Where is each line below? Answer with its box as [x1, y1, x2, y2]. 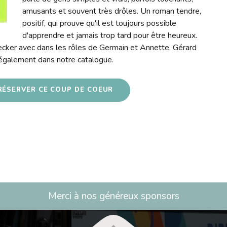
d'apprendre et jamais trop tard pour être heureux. [22, 29, 198, 41]
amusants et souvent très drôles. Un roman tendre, [22, 5, 202, 17]
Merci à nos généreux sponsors [48, 190, 179, 203]
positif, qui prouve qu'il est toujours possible [22, 17, 177, 29]
